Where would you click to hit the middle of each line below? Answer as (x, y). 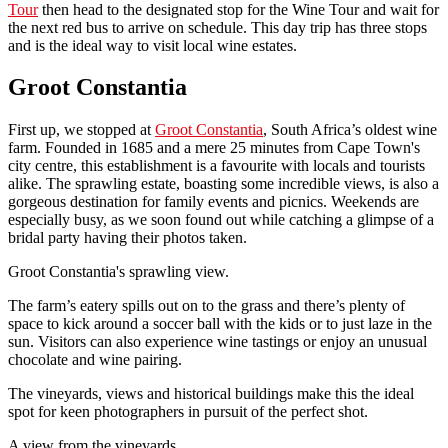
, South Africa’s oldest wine (350, 130)
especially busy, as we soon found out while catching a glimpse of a (221, 220)
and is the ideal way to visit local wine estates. (152, 45)
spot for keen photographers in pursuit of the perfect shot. (188, 412)
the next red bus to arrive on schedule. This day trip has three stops (217, 27)
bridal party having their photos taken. (127, 238)
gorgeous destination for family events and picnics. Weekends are (213, 202)
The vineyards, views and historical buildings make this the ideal (211, 394)
